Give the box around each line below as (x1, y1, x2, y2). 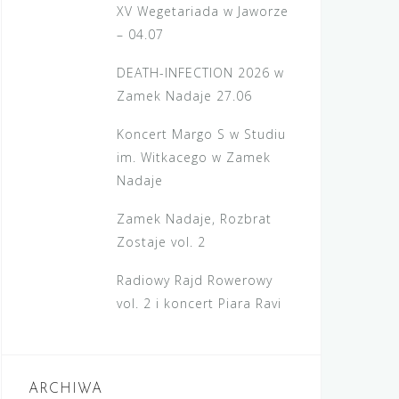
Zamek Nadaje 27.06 (117, 87, 253, 104)
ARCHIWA (28, 382, 102, 396)
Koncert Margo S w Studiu (117, 126, 287, 142)
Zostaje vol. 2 (117, 233, 207, 250)
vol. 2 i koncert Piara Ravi (117, 295, 282, 312)
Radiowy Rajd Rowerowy (117, 272, 273, 289)
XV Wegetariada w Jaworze (117, 3, 289, 20)
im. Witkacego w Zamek (117, 149, 272, 166)
